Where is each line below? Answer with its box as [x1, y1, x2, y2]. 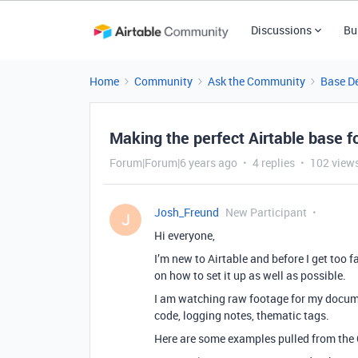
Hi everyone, [154, 228, 215, 243]
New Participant [225, 205, 307, 220]
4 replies [253, 155, 295, 170]
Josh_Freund [154, 205, 219, 220]
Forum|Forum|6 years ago [109, 155, 237, 170]
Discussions [250, 22, 312, 38]
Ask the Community [208, 74, 305, 89]
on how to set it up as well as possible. [154, 268, 346, 283]
